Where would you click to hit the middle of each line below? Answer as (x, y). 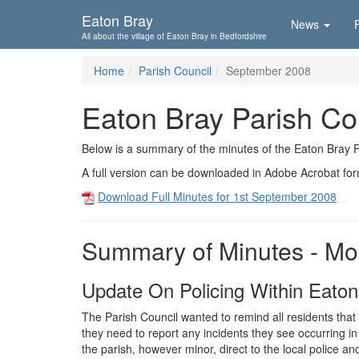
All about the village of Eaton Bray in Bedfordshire (174, 36)
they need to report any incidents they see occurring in (220, 333)
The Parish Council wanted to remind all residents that (219, 317)
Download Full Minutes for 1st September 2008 (217, 196)
